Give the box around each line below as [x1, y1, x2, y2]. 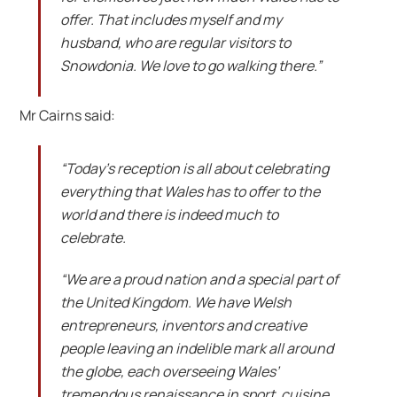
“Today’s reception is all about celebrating [59, 159, 329, 179]
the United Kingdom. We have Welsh [59, 292, 292, 312]
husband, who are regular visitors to [59, 33, 291, 53]
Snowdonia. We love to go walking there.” [59, 56, 322, 76]
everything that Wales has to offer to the [59, 182, 320, 202]
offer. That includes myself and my [59, 10, 282, 30]
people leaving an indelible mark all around [59, 338, 333, 358]
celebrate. [59, 228, 126, 248]
